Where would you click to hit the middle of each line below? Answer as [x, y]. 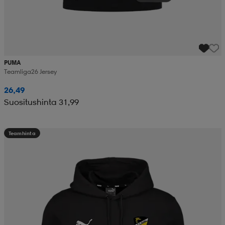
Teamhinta [22, 133]
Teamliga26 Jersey [30, 72]
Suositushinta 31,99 [41, 102]
